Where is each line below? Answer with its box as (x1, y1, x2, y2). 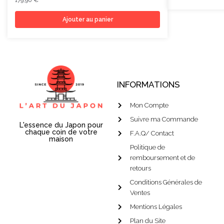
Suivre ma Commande (130, 115, 198, 123)
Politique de (130, 143, 165, 151)
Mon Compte (130, 101, 168, 109)
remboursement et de (130, 154, 195, 162)
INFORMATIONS (117, 79, 180, 90)
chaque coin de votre (24, 128, 97, 136)
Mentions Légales (130, 203, 182, 211)
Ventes (130, 189, 150, 197)
